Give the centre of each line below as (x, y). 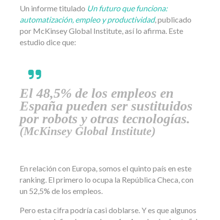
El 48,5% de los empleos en (97, 93)
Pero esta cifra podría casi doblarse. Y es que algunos (108, 210)
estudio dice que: (48, 42)
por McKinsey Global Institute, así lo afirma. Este (101, 31)
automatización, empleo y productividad (87, 20)
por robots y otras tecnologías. (105, 119)
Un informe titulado (53, 8)
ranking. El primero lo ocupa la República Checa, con (107, 180)
